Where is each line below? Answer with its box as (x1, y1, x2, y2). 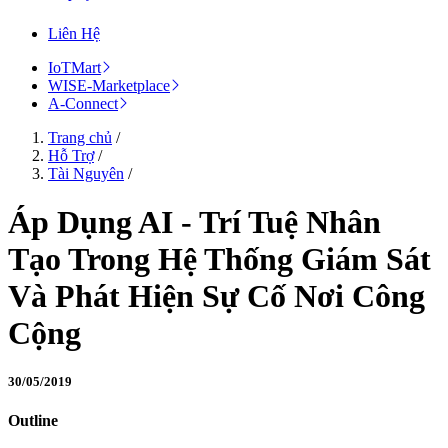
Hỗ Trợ (48, 146, 94, 164)
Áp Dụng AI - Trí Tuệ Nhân (8, 203, 381, 240)
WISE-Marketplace (48, 76, 170, 94)
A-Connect (48, 94, 118, 112)
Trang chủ (48, 128, 112, 146)
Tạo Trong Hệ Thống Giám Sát (8, 240, 431, 277)
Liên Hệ (48, 24, 100, 42)
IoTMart (48, 58, 101, 76)
